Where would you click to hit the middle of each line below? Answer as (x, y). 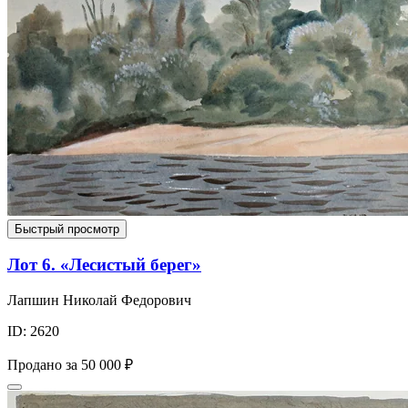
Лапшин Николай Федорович (99, 301)
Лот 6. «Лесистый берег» (104, 265)
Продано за (42, 365)
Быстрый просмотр (67, 229)
